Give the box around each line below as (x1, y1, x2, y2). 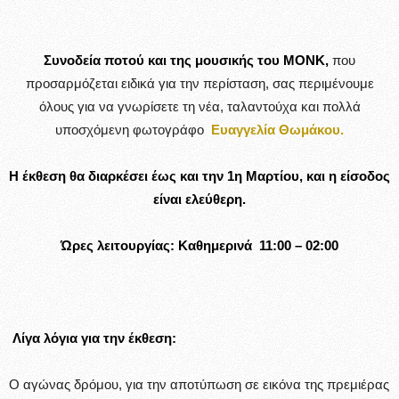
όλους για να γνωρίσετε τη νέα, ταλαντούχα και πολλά (38, 98, 361, 114)
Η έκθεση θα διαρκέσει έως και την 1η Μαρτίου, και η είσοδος (9, 167, 390, 183)
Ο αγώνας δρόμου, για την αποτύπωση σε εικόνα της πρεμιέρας (9, 376, 389, 392)
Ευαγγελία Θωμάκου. (211, 121, 344, 137)
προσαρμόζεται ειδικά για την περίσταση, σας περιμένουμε (25, 75, 374, 91)
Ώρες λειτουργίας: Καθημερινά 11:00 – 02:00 (61, 237, 338, 253)
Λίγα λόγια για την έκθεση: (9, 330, 176, 346)
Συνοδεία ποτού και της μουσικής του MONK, (44, 52, 329, 68)
